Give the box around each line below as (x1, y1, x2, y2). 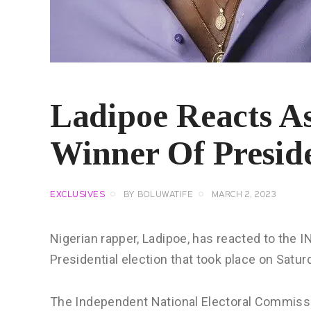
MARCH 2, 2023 (211, 192, 276, 199)
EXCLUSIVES (50, 192, 105, 199)
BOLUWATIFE (137, 192, 193, 199)
